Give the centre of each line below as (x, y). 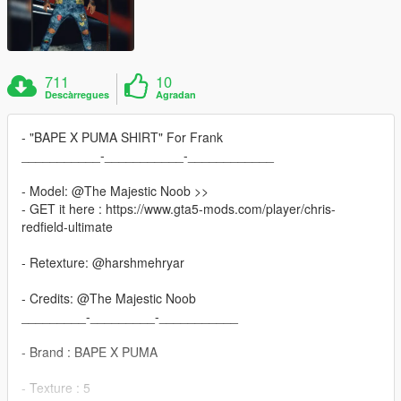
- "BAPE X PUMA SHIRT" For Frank (122, 137)
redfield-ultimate (67, 227)
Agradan (176, 95)
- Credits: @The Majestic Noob (109, 299)
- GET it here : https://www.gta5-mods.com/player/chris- (179, 209)
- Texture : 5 (56, 388)
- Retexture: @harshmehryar (103, 263)
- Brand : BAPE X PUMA (90, 352)
